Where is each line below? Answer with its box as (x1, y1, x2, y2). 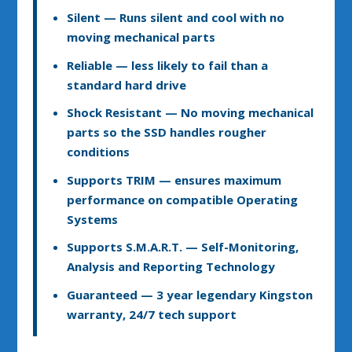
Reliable (66, 57, 115, 73)
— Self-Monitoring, (185, 239, 299, 255)
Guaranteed (66, 286, 141, 302)
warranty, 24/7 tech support (66, 306, 236, 322)
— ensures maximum (158, 171, 281, 188)
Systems (66, 211, 118, 227)
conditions (66, 144, 130, 160)
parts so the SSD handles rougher (66, 124, 266, 141)
